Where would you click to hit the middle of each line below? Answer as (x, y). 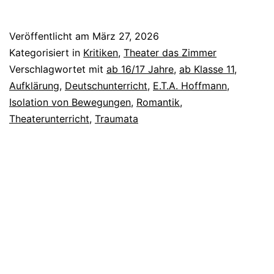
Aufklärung (34, 85)
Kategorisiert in (46, 52)
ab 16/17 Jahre (140, 69)
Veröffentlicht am (51, 36)
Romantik (158, 102)
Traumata (117, 118)
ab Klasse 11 (207, 69)
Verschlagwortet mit (58, 69)
